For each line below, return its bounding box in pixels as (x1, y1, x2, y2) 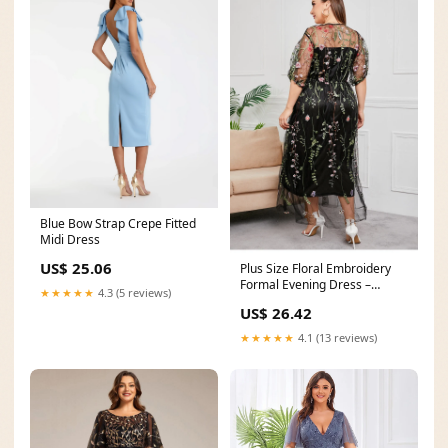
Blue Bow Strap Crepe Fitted (40, 214, 196, 232)
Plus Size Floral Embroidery (240, 259, 391, 277)
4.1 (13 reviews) (295, 329, 377, 345)
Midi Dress (40, 230, 100, 248)
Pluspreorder (240, 291, 313, 309)
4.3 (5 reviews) (95, 284, 171, 300)
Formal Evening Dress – (240, 275, 371, 293)
